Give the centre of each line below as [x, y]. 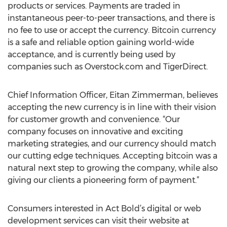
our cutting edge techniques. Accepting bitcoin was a [112, 156]
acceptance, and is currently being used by [91, 54]
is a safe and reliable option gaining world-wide [101, 42]
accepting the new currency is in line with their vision [112, 107]
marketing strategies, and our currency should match [112, 144]
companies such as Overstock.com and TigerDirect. [108, 67]
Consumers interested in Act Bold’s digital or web [104, 209]
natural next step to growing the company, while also [113, 168]
